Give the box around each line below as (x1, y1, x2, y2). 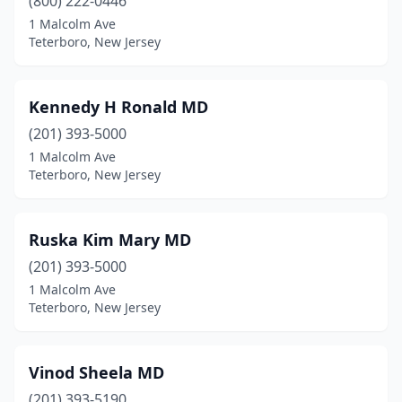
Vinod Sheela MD (29, 362, 164, 383)
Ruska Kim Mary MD (29, 229, 191, 250)
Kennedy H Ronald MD (29, 96, 208, 118)
